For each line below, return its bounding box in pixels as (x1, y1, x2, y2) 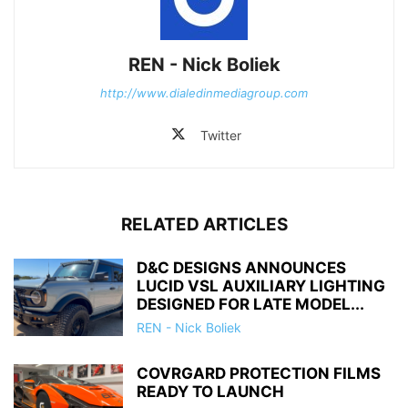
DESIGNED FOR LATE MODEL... (137, 294, 364, 313)
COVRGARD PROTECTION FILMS (137, 363, 381, 382)
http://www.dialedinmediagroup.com (100, 85, 308, 100)
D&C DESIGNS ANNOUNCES (137, 258, 346, 277)
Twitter (199, 127, 241, 143)
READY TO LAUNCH (137, 382, 284, 401)
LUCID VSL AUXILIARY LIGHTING (137, 276, 385, 295)
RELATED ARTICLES (120, 213, 288, 235)
